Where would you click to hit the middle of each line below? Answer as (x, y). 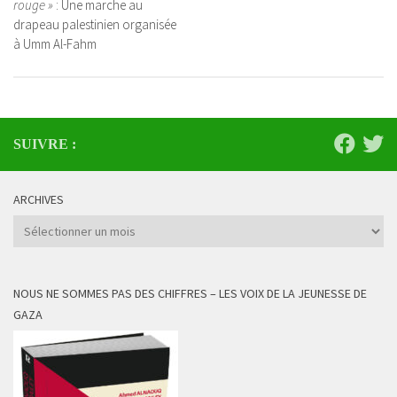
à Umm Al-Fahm (55, 44)
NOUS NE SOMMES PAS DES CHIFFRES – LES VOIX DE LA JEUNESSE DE (190, 293)
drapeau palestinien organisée (95, 25)
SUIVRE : (45, 144)
